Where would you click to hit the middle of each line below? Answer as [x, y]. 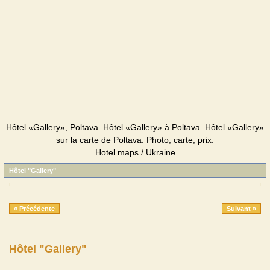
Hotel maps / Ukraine [135, 152]
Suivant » [241, 209]
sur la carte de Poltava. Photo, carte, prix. [135, 140]
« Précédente [34, 209]
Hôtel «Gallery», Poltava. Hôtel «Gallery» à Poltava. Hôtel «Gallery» [135, 127]
